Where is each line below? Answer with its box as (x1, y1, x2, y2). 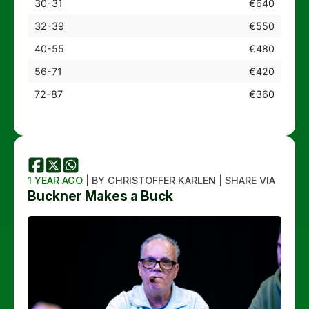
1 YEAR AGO (28, 174, 83, 186)
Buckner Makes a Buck (28, 187, 173, 204)
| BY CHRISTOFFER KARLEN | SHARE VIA (83, 174, 275, 186)
